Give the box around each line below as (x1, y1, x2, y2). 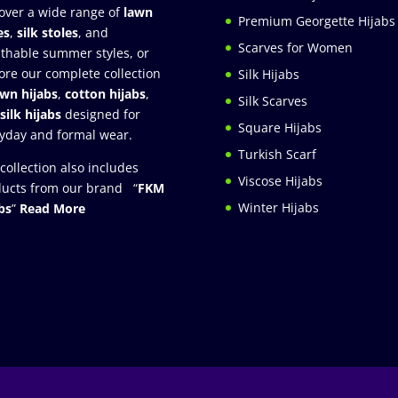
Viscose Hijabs (237, 171, 322, 189)
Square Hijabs (237, 118, 322, 136)
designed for (64, 105, 140, 123)
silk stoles (16, 23, 78, 41)
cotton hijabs (64, 84, 146, 102)
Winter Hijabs (237, 198, 319, 216)
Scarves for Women (237, 38, 353, 56)
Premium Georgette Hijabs (237, 12, 395, 29)
